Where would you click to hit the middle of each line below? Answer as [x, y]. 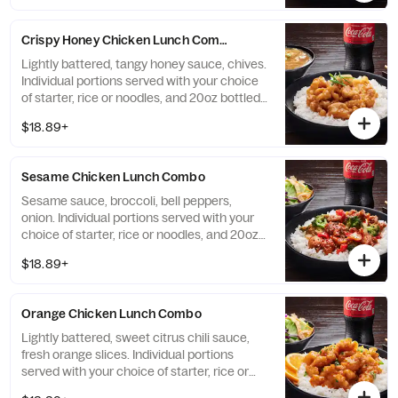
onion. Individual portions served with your [138, 218]
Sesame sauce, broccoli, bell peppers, [127, 201]
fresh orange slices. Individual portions [127, 354]
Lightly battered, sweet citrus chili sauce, [135, 338]
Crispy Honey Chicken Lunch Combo [128, 40]
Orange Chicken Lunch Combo [111, 314]
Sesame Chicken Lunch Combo [113, 177]
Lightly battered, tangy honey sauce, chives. [144, 64]
